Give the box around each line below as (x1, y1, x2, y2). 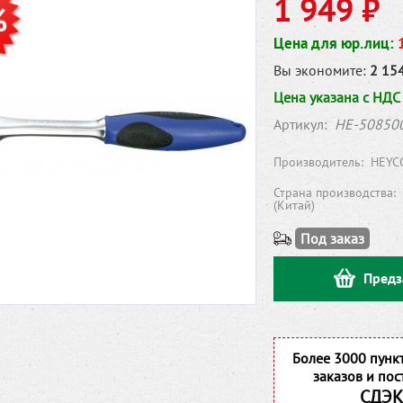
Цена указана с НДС (273, 88, 400, 106)
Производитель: (273, 154, 367, 170)
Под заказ (300, 229, 364, 247)
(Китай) (273, 197, 315, 213)
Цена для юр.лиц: (273, 33, 398, 53)
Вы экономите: (273, 61, 366, 79)
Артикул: (273, 115, 331, 133)
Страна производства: (273, 184, 399, 201)
